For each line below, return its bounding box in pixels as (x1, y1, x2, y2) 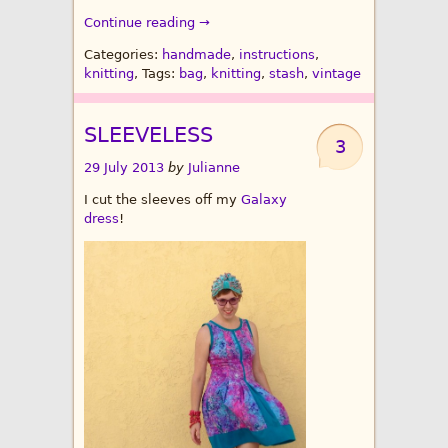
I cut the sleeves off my (84, 192, 241, 208)
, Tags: (134, 66, 179, 82)
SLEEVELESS (84, 123, 213, 148)
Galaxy (241, 192, 287, 208)
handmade (162, 47, 231, 63)
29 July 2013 (84, 160, 168, 176)
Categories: (84, 47, 162, 63)
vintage (312, 66, 361, 82)
